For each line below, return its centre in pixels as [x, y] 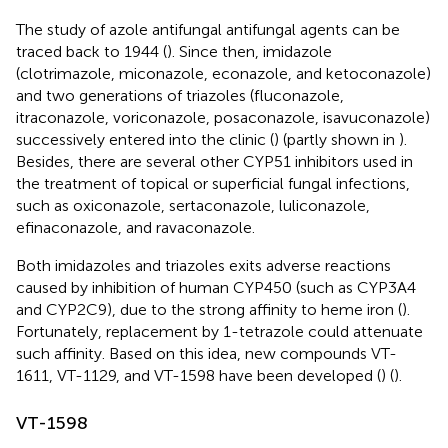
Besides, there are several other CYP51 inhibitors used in [214, 161]
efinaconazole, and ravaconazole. [135, 227]
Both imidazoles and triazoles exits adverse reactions [203, 265]
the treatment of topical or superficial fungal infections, [213, 183]
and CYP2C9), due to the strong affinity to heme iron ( [209, 309]
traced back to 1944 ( [91, 51]
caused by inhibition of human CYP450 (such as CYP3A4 [216, 287]
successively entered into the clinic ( [145, 139]
